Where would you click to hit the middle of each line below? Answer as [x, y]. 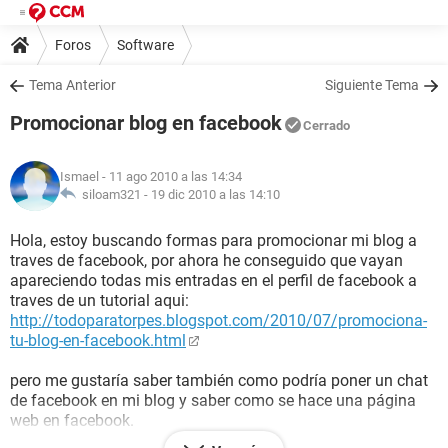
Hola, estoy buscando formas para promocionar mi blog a [213, 240]
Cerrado [326, 125]
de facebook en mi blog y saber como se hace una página [213, 400]
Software [145, 44]
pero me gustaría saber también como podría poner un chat [219, 380]
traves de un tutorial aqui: [99, 300]
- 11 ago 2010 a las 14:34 [170, 176]
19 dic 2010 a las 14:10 [215, 194]
